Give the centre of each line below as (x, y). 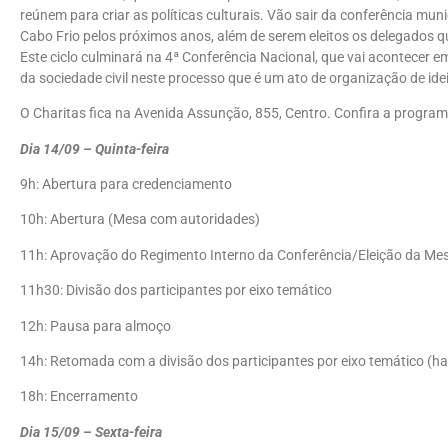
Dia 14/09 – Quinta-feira (94, 149)
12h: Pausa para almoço (95, 326)
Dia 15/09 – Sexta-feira (91, 432)
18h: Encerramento (79, 397)
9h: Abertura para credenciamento (126, 185)
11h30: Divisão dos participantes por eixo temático (176, 291)
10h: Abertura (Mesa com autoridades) (140, 220)
